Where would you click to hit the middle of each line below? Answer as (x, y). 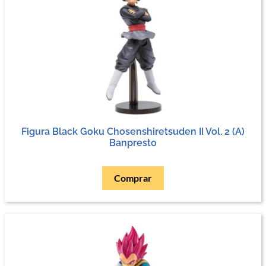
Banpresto (133, 142)
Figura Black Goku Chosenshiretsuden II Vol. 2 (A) (133, 131)
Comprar (133, 178)
